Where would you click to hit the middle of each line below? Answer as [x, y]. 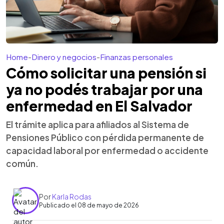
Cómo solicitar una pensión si [106, 73]
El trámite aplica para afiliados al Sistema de [97, 124]
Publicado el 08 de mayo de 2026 [89, 205]
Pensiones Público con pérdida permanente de [105, 137]
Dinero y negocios [64, 57]
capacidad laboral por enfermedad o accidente [107, 150]
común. [22, 163]
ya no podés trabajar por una [104, 89]
